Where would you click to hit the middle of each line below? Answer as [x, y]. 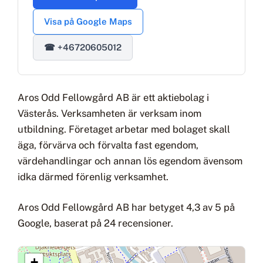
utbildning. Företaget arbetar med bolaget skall [124, 129]
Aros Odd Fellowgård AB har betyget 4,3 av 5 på [126, 208]
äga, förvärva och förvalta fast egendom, [108, 145]
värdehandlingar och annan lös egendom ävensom [130, 161]
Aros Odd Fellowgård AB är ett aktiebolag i [113, 98]
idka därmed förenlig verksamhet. [93, 177]
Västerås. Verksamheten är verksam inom [109, 114]
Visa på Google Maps [88, 21]
